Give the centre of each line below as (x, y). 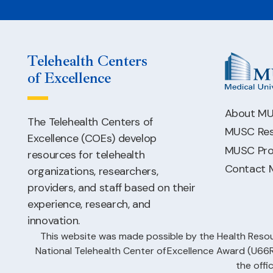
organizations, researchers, (93, 172)
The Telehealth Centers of (90, 122)
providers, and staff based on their (112, 188)
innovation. (54, 221)
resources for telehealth (86, 155)
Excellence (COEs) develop (92, 139)
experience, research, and (89, 204)
